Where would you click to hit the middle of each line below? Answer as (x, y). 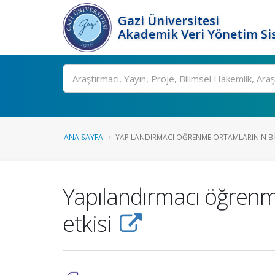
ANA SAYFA (83, 137)
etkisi (90, 223)
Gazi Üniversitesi (168, 21)
